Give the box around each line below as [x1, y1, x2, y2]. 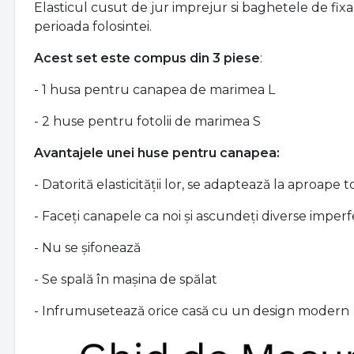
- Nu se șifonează [34, 240, 141, 256]
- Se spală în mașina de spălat [34, 272, 217, 288]
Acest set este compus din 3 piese [34, 51, 260, 66]
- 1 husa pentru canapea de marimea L [34, 82, 275, 98]
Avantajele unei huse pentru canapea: [34, 145, 280, 161]
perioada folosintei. [34, 19, 152, 35]
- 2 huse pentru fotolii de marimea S [34, 114, 261, 130]
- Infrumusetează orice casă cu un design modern [34, 303, 349, 319]
